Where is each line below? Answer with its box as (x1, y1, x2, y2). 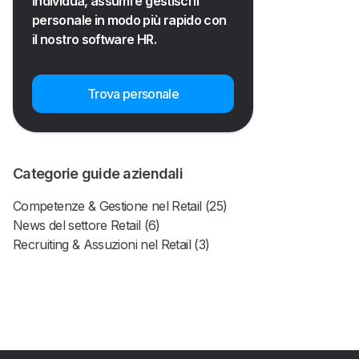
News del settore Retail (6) (13, 217, 160, 234)
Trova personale (87, 86, 179, 103)
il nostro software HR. (32, 31, 156, 48)
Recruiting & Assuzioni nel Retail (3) (13, 236, 210, 253)
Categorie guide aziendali (13, 165, 183, 183)
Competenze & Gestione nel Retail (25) (13, 198, 228, 215)
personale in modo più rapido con (32, 12, 227, 29)
